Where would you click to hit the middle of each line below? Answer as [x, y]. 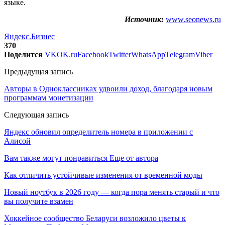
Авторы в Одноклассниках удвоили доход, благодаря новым [108, 88]
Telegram [180, 54]
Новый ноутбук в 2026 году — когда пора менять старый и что [112, 192]
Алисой [17, 141]
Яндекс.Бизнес [29, 36]
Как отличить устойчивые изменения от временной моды [103, 175]
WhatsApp [148, 54]
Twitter [120, 54]
